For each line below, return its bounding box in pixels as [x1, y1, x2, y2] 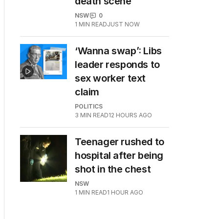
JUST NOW [107, 21, 140, 28]
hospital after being [75, 150, 164, 161]
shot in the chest [75, 163, 151, 175]
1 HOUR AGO [107, 189, 143, 196]
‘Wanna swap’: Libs [75, 45, 162, 57]
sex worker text [75, 72, 146, 84]
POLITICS [75, 103, 103, 110]
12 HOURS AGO [109, 111, 152, 119]
